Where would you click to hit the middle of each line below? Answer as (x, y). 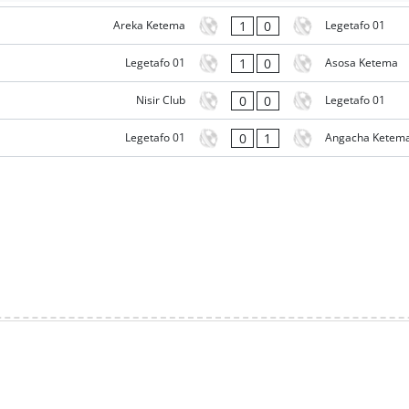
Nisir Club (161, 100)
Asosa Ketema (361, 63)
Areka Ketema (150, 26)
